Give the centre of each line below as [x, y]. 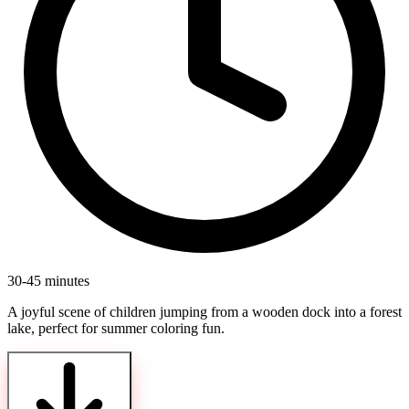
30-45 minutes [48, 281]
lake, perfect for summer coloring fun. [116, 329]
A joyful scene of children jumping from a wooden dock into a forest [204, 312]
